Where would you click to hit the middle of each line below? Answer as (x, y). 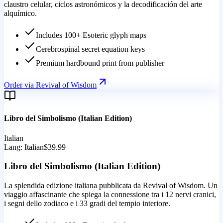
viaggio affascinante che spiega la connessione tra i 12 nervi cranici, (110, 195)
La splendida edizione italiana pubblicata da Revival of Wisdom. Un (111, 186)
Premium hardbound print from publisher (100, 63)
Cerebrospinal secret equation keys (90, 49)
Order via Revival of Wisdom (50, 85)
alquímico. (20, 13)
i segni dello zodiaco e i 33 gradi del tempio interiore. (87, 204)
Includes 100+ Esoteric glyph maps (91, 35)
